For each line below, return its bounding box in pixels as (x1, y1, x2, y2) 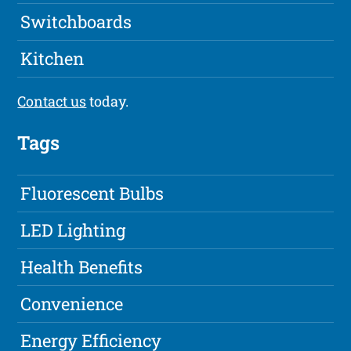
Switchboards (20, 10, 132, 34)
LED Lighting (20, 219, 126, 242)
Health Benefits (20, 255, 143, 279)
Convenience (20, 292, 124, 316)
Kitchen (20, 47, 85, 71)
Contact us (17, 92, 87, 111)
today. (86, 92, 129, 111)
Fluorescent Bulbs (20, 182, 165, 205)
